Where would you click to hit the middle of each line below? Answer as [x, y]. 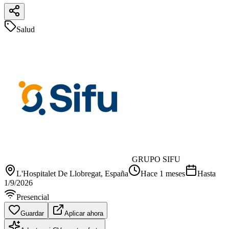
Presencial [33, 197]
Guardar [32, 213]
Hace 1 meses [163, 173]
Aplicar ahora [84, 213]
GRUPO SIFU [156, 159]
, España [114, 173]
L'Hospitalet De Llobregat [59, 173]
